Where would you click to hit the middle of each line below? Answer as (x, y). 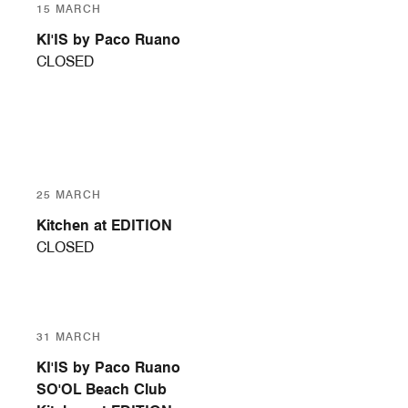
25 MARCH (69, 195)
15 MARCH (69, 9)
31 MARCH (69, 337)
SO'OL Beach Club (102, 390)
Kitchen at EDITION (104, 226)
